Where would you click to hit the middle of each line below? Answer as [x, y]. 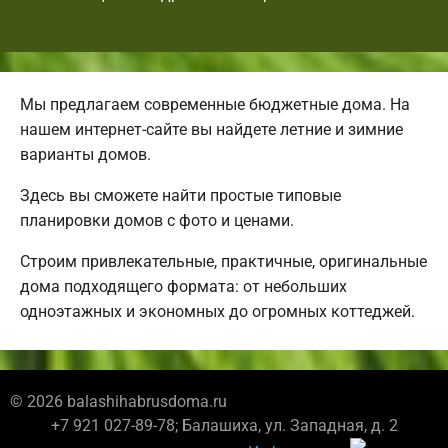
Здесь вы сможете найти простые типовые [180, 195]
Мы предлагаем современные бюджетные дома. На [215, 104]
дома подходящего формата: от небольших [183, 286]
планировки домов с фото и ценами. [157, 220]
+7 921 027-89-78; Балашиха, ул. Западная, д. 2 [224, 425]
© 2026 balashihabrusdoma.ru [118, 401]
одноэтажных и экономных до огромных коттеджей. [217, 311]
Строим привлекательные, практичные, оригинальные [223, 261]
